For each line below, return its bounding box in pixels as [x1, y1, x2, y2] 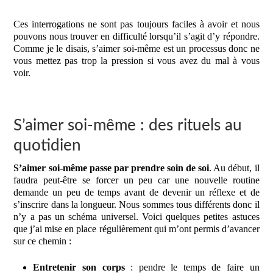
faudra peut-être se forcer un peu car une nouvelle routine [13, 175, 260, 186]
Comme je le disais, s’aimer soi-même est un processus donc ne [13, 43, 260, 54]
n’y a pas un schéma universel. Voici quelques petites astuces [13, 211, 260, 222]
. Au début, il [209, 163, 260, 174]
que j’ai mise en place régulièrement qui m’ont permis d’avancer [13, 224, 260, 235]
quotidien [13, 138, 82, 154]
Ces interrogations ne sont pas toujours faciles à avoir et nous [13, 19, 260, 30]
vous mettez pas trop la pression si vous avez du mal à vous [13, 55, 260, 66]
